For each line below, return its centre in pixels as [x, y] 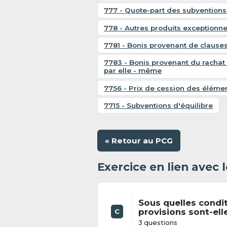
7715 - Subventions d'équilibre [159, 105]
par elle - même [133, 71]
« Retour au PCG [139, 140]
